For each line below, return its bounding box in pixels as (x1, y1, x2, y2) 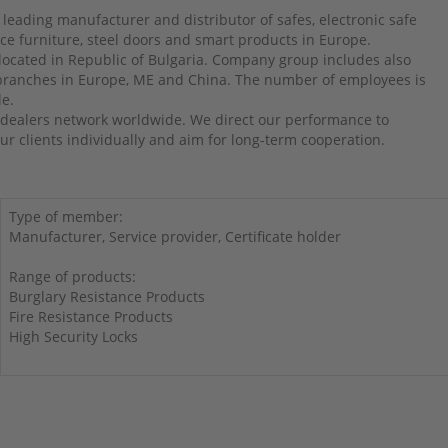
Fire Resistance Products (8, 307, 173, 327)
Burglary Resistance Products (8, 287, 205, 307)
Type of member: (8, 207, 123, 227)
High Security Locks (8, 327, 138, 347)
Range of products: (8, 267, 136, 287)
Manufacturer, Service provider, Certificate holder (8, 227, 341, 247)
